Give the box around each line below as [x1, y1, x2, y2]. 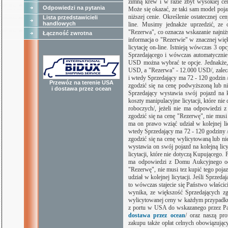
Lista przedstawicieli [43, 14, 98, 20]
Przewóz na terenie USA [49, 79, 113, 85]
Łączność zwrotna [43, 30, 92, 36]
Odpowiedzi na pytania [43, 5, 105, 11]
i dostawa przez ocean [51, 85, 111, 92]
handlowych [43, 20, 76, 26]
